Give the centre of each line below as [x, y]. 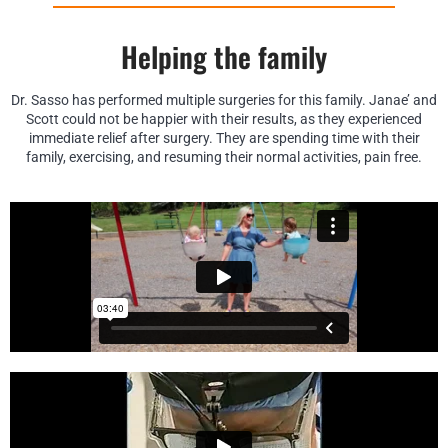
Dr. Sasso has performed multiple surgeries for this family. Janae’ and [224, 99]
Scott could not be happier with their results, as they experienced [224, 118]
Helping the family [224, 56]
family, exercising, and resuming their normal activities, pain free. [224, 156]
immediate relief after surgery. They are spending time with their [224, 137]
